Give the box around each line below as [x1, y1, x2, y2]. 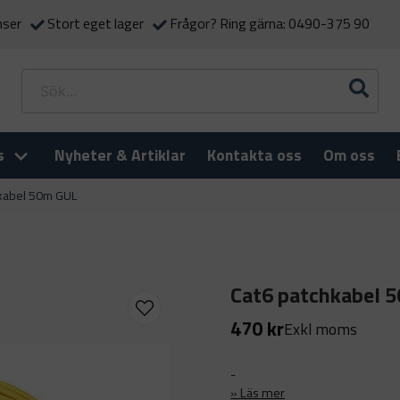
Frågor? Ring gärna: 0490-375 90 [170, 12, 370, 35]
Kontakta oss [207, 143, 302, 167]
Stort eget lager [47, 12, 144, 35]
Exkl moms [284, 316, 358, 341]
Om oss [323, 143, 375, 167]
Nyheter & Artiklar [54, 143, 186, 167]
